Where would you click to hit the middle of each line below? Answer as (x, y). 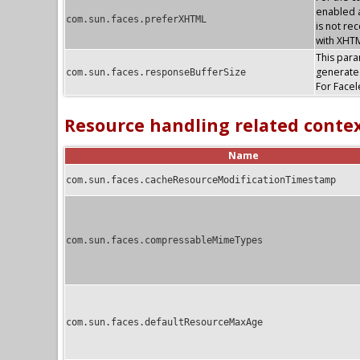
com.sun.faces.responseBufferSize (156, 72)
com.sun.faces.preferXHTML (136, 19)
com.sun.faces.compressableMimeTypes (164, 240)
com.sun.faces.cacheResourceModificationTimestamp (201, 180)
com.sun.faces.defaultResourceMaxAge (164, 322)
